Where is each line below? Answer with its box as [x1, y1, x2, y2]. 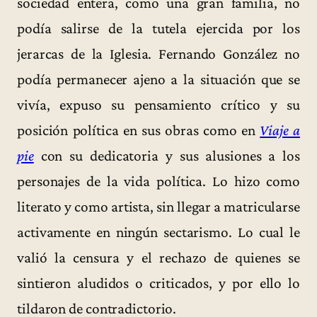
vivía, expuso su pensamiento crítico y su [17, 96, 300, 113]
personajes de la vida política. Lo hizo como [17, 172, 300, 190]
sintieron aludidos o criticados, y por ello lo [17, 274, 300, 292]
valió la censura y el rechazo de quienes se [17, 248, 300, 266]
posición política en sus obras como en [17, 121, 260, 139]
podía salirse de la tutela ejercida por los [17, 19, 300, 37]
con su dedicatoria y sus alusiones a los [33, 146, 300, 164]
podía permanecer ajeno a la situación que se [17, 70, 300, 88]
